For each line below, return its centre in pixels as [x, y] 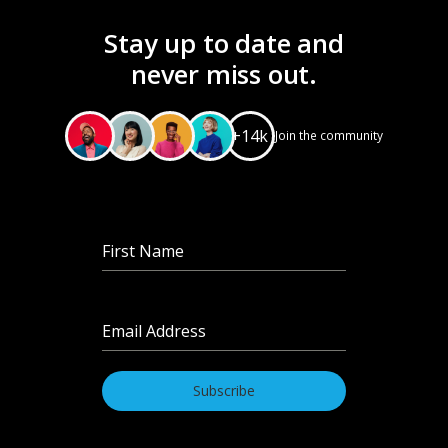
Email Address [155, 330]
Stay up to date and [224, 42]
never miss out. [223, 73]
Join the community [328, 135]
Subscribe [223, 390]
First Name [144, 250]
